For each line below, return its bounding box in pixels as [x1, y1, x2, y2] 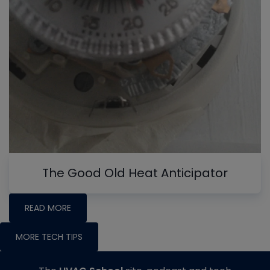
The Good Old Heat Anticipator [42, 164, 228, 181]
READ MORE [25, 201, 71, 214]
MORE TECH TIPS [16, 230, 83, 243]
